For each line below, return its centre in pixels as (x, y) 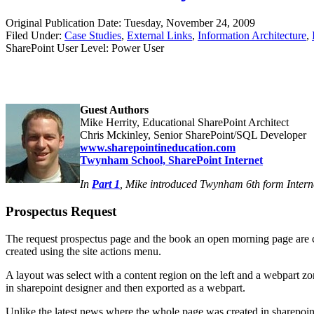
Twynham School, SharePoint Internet (171, 161)
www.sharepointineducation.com (158, 148)
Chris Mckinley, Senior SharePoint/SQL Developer (193, 135)
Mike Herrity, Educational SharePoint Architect (184, 123)
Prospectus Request (61, 211)
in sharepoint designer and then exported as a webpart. (125, 287)
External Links (159, 36)
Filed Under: (35, 36)
